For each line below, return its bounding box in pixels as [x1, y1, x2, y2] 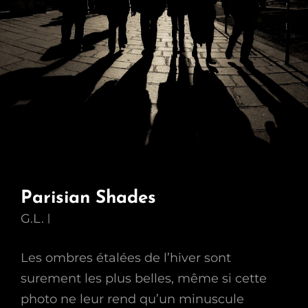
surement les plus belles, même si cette [21, 271, 267, 286]
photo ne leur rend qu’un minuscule [21, 291, 244, 307]
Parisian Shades [21, 189, 156, 208]
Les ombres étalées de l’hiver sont [21, 250, 231, 265]
